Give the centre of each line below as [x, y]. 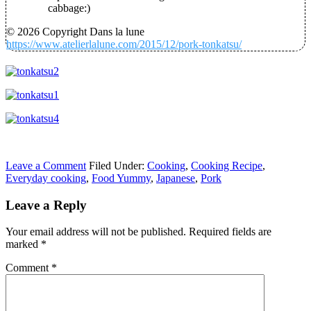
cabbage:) [69, 8]
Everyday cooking [46, 178]
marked [23, 244]
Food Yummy [121, 178]
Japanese [176, 178]
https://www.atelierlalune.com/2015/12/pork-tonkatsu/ [124, 44]
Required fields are [230, 232]
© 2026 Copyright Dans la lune [75, 32]
